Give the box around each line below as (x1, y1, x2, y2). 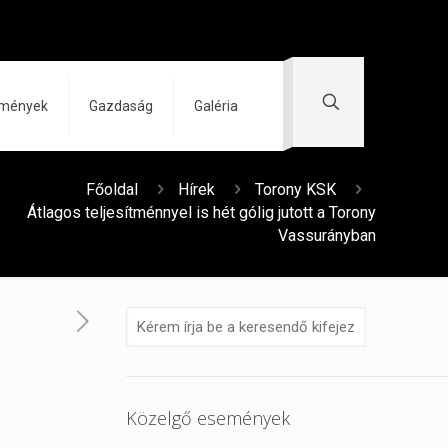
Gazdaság (89, 98, 153, 114)
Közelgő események (126, 406, 291, 430)
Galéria (194, 98, 238, 114)
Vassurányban (278, 226, 376, 245)
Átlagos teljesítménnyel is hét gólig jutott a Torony (27, 203, 376, 222)
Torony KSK (255, 180, 336, 199)
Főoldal (86, 180, 138, 199)
